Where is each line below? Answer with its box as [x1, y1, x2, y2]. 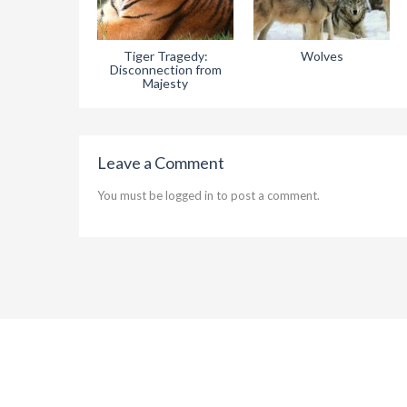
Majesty [143, 75, 188, 92]
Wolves [300, 48, 343, 65]
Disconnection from [109, 62, 222, 78]
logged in [165, 188, 213, 203]
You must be [97, 188, 165, 203]
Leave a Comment [97, 153, 224, 174]
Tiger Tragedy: [123, 48, 208, 65]
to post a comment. [213, 188, 320, 203]
